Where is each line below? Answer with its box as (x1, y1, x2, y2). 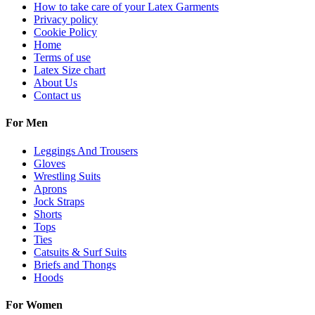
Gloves (34, 157, 65, 169)
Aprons (34, 182, 67, 195)
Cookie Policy (34, 25, 97, 38)
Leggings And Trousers (34, 144, 138, 157)
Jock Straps (34, 195, 84, 207)
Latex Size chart (34, 63, 105, 76)
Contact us (34, 89, 81, 101)
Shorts (34, 207, 62, 220)
